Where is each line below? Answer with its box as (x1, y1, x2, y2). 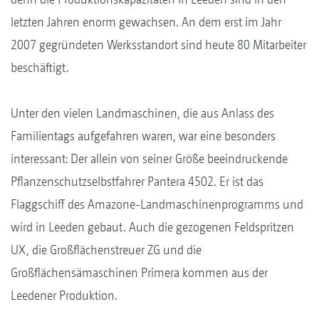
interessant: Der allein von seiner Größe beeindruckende (11, 150, 288, 166)
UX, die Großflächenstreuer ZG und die (11, 241, 202, 257)
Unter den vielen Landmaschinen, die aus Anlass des (11, 105, 274, 120)
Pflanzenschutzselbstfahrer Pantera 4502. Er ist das (11, 173, 263, 189)
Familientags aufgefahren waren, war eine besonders (11, 127, 276, 143)
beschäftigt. (11, 59, 69, 75)
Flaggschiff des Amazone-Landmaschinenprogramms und (11, 196, 303, 211)
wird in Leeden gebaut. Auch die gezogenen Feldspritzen (11, 219, 294, 234)
